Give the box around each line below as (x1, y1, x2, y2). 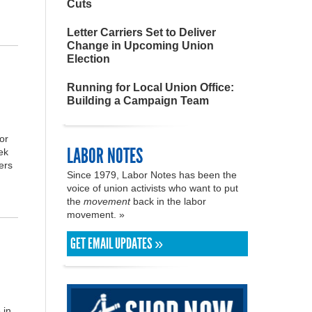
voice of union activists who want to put (67, 182, 238, 194)
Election (67, 53, 110, 65)
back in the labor (130, 196, 206, 207)
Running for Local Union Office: (67, 81, 234, 93)
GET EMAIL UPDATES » (70, 235, 163, 253)
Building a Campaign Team (67, 95, 209, 107)
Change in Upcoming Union (67, 40, 214, 52)
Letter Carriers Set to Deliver (67, 26, 216, 38)
